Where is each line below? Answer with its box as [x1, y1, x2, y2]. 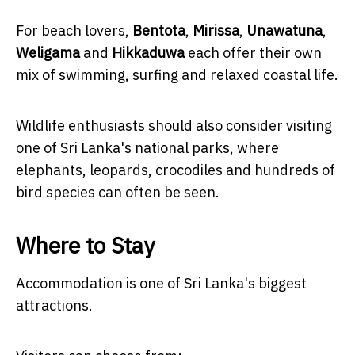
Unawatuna [246, 21, 323, 40]
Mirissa [193, 21, 239, 40]
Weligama [16, 43, 80, 62]
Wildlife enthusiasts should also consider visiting [16, 116, 332, 135]
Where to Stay [16, 230, 155, 260]
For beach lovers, [16, 21, 132, 40]
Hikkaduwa [112, 43, 185, 62]
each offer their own [185, 43, 322, 62]
